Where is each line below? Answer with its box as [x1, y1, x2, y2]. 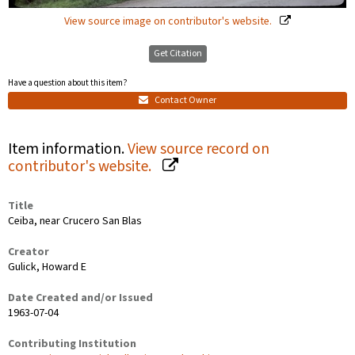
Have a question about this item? [8, 77, 128, 90]
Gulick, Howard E [8, 258, 86, 275]
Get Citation [153, 47, 202, 61]
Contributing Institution [8, 335, 136, 352]
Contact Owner [153, 93, 216, 107]
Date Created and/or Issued [8, 289, 153, 306]
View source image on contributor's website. [64, 13, 274, 30]
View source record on [128, 137, 269, 160]
